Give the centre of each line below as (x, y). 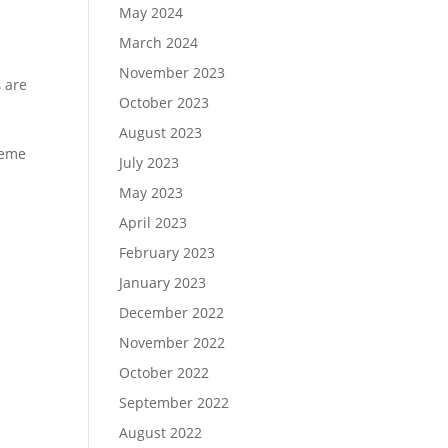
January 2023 (163, 282)
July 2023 (149, 162)
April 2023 (153, 222)
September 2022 (174, 402)
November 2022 (172, 342)
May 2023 (151, 192)
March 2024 (159, 42)
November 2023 (172, 72)
